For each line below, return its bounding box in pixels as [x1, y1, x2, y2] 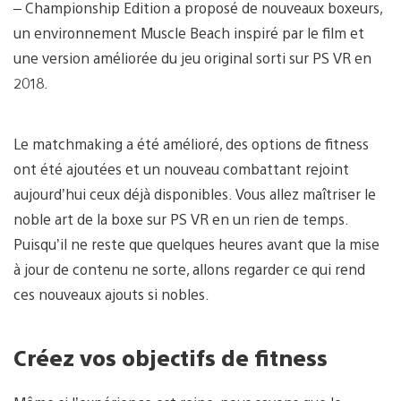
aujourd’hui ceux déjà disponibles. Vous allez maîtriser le [13, 183, 376, 203]
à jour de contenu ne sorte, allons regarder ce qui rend [13, 259, 365, 278]
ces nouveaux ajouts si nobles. [13, 284, 209, 303]
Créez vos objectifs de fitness [13, 342, 328, 371]
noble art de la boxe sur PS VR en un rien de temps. [13, 209, 348, 228]
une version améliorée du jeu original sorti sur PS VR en [13, 47, 371, 67]
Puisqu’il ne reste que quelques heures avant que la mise [13, 234, 380, 253]
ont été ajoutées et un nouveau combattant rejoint [13, 158, 349, 178]
